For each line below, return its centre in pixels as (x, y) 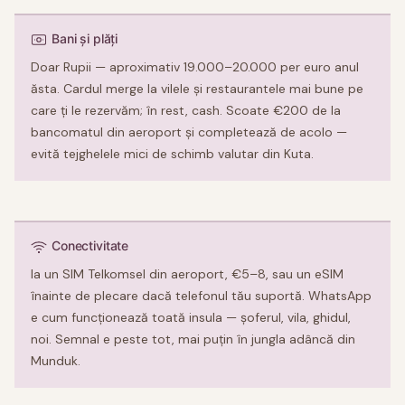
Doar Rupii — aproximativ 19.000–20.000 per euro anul (195, 66)
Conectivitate (90, 245)
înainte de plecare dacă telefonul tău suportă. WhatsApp (201, 296)
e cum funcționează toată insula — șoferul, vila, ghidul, (191, 318)
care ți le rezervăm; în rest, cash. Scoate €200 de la (186, 110)
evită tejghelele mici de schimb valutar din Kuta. (172, 153)
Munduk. (56, 361)
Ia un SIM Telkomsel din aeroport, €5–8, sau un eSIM (187, 274)
